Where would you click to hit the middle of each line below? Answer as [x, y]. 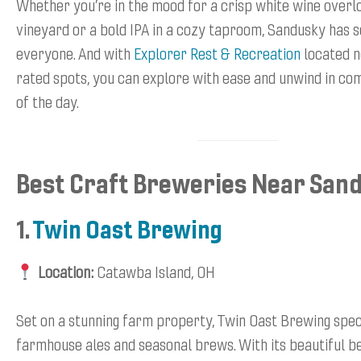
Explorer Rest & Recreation [216, 53]
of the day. [48, 102]
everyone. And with [73, 53]
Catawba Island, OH [154, 272]
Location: [65, 272]
